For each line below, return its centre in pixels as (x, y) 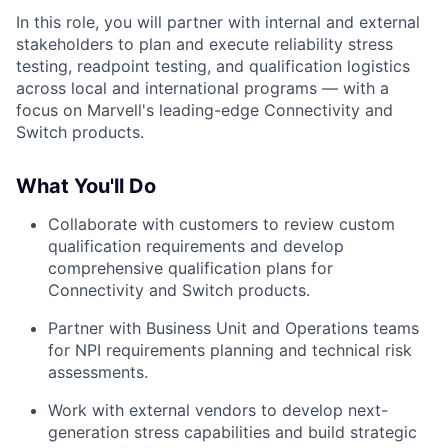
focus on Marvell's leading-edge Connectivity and (204, 110)
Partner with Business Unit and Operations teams (233, 328)
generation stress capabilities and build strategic (232, 432)
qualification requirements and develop (196, 246)
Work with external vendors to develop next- (218, 410)
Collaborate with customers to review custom (221, 224)
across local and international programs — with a (202, 88)
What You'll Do (86, 186)
